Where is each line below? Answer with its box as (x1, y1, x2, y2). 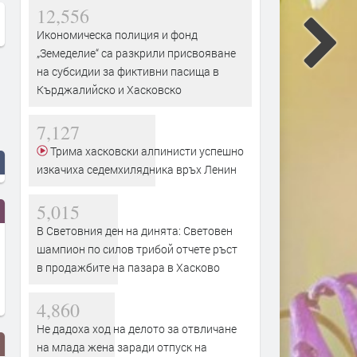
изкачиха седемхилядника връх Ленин (37, 161, 237, 177)
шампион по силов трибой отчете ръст (37, 241, 237, 257)
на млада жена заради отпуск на (37, 339, 207, 355)
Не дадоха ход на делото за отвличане (37, 320, 237, 336)
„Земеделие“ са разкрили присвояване (37, 45, 236, 61)
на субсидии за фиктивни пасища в (37, 63, 219, 79)
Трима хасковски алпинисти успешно (48, 143, 244, 159)
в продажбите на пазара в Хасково (37, 259, 220, 275)
